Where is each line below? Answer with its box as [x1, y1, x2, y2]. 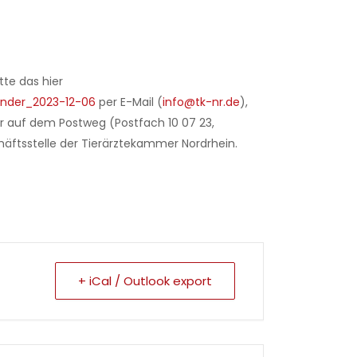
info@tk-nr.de [163, 94, 240, 111]
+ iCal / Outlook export [78, 273, 212, 290]
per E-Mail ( [96, 94, 163, 111]
